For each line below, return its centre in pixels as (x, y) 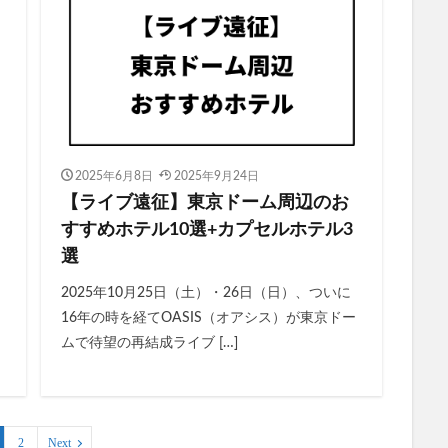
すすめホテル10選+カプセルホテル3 (206, 230)
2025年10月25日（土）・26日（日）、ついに (205, 293)
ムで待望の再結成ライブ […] (149, 343)
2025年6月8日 (114, 176)
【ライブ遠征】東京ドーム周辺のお (204, 203)
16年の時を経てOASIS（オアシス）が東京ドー (208, 318)
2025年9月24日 (216, 176)
